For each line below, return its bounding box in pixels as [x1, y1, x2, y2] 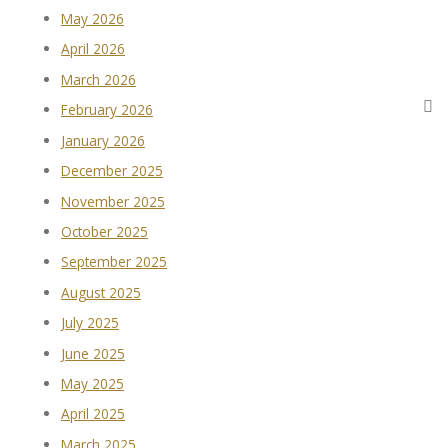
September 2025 [61, 252, 168, 272]
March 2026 [61, 69, 137, 89]
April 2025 [61, 404, 126, 424]
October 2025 [61, 221, 149, 241]
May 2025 [61, 373, 125, 393]
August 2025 [61, 282, 142, 302]
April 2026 [61, 39, 126, 59]
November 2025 [61, 191, 166, 211]
